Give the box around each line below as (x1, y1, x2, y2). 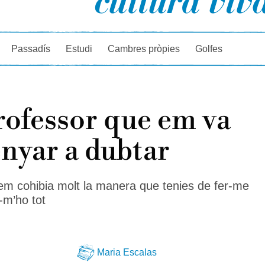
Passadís (11, 43, 51, 54)
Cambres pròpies (108, 43, 180, 54)
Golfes (195, 43, 223, 54)
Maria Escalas (96, 247, 157, 257)
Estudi (66, 43, 93, 54)
